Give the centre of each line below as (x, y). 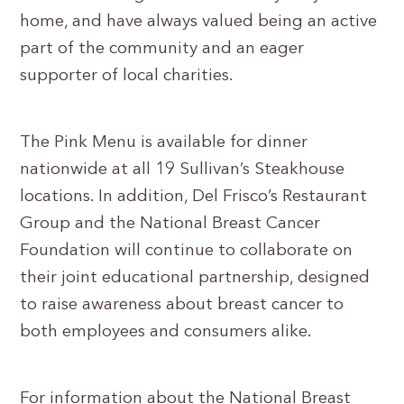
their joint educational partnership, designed (195, 278)
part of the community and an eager (162, 49)
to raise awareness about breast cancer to (182, 305)
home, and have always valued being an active (199, 22)
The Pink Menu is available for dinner (164, 143)
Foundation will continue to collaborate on (187, 251)
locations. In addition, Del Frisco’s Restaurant (194, 197)
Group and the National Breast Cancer (170, 224)
